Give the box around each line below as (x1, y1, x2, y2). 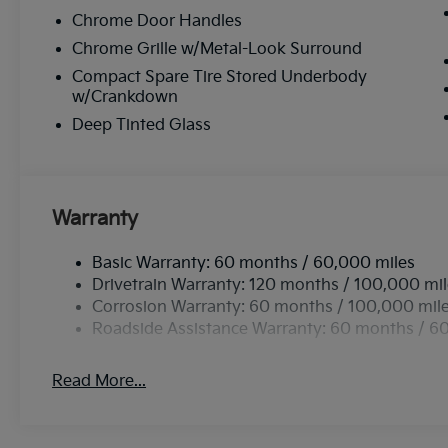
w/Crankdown (72, 87, 179, 107)
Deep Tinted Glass (72, 115, 212, 135)
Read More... (52, 371, 147, 391)
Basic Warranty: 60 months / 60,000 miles (92, 253, 416, 273)
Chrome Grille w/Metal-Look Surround (72, 39, 363, 59)
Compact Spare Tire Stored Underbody (72, 67, 368, 87)
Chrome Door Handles (72, 11, 243, 31)
